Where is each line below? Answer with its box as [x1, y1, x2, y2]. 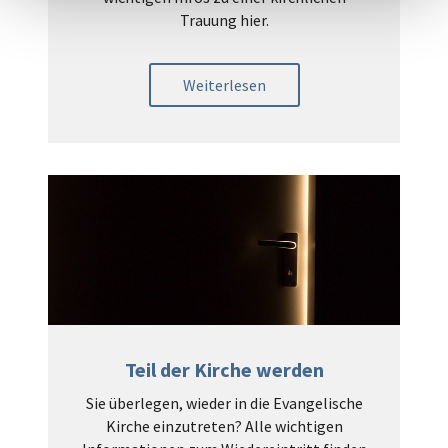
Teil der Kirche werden [124, 356, 324, 382]
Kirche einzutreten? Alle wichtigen [105, 415, 343, 436]
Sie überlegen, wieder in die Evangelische [85, 392, 363, 413]
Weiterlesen [182, 74, 266, 95]
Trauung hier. [179, 9, 269, 30]
